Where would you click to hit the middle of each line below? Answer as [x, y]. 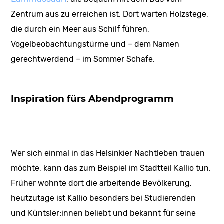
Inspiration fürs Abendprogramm [93, 99]
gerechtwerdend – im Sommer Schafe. [83, 59]
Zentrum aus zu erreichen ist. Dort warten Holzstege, [110, 14]
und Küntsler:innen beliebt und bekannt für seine [104, 213]
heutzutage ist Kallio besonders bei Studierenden [104, 198]
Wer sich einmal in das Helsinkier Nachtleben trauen [108, 153]
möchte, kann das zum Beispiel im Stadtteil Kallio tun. [111, 168]
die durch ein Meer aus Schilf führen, [80, 29]
